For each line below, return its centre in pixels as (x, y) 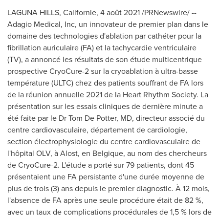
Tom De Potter (92, 118)
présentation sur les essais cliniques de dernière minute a (105, 106)
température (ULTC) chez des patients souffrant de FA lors (105, 83)
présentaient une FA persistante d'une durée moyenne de (106, 176)
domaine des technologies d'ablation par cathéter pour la (104, 36)
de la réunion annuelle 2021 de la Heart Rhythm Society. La (108, 94)
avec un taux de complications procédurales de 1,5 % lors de (109, 212)
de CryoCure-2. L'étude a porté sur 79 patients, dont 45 (101, 165)
